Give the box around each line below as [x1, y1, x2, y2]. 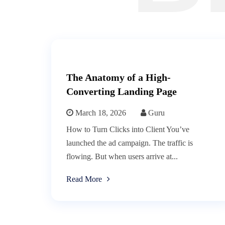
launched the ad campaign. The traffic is [66, 139, 193, 148]
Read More [66, 175, 102, 184]
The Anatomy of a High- [66, 72, 171, 83]
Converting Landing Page [66, 86, 177, 97]
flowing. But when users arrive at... [66, 152, 178, 161]
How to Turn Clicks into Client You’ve [66, 125, 189, 134]
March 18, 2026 [73, 108, 126, 118]
